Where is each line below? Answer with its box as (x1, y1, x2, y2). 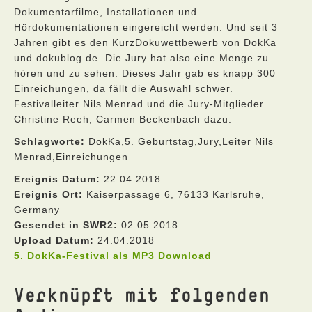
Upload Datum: (14, 235, 94, 246)
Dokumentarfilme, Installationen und (14, 6, 197, 17)
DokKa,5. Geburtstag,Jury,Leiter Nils (85, 136, 274, 147)
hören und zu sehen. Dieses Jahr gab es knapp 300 (14, 68, 276, 79)
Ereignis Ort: (14, 189, 83, 200)
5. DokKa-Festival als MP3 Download (14, 250, 212, 261)
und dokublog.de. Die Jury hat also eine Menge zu (14, 52, 269, 63)
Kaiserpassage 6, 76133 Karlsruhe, (83, 189, 265, 200)
